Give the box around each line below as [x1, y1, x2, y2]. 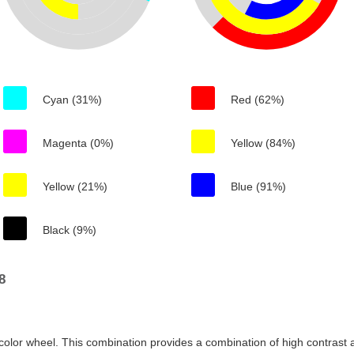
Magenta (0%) [43, 137, 114, 149]
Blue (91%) [231, 180, 286, 193]
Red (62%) [231, 93, 284, 106]
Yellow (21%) [43, 180, 107, 193]
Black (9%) [43, 224, 96, 236]
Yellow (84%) [231, 137, 296, 149]
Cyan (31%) [43, 93, 102, 106]
